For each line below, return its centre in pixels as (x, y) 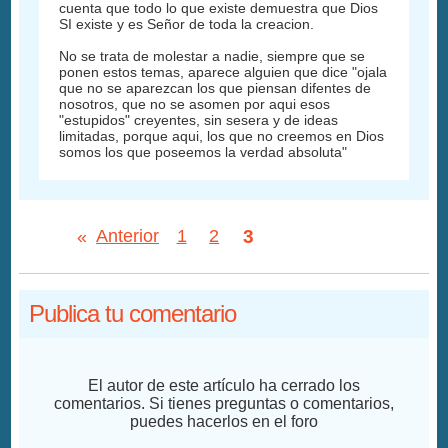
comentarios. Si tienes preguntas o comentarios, (224, 403)
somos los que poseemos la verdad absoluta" (203, 151)
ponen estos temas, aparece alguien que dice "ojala (223, 71)
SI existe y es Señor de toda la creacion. (187, 23)
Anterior (127, 236)
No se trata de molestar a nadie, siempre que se (212, 55)
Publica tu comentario (133, 313)
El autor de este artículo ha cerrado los (224, 385)
